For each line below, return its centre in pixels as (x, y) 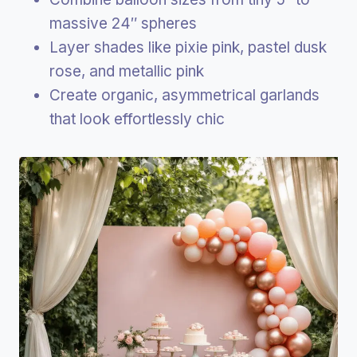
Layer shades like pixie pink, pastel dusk (188, 47)
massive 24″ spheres (123, 23)
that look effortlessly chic (137, 119)
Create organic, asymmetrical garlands (184, 95)
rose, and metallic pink (127, 71)
